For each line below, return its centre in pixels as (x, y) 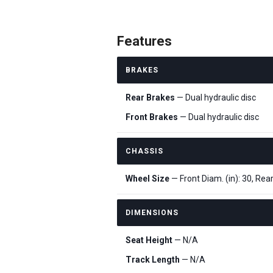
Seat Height (149, 240)
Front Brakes (152, 117)
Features (144, 41)
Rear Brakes (150, 97)
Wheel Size (147, 179)
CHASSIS (144, 151)
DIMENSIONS (152, 213)
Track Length (153, 260)
